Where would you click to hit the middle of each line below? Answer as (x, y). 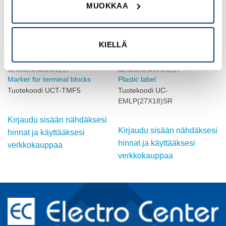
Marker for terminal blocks (49, 79)
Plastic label (137, 79)
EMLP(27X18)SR (145, 101)
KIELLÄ (113, 44)
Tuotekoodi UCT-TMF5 (44, 91)
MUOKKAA (107, 6)
